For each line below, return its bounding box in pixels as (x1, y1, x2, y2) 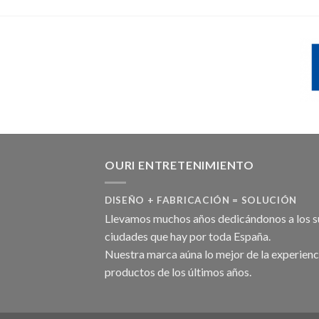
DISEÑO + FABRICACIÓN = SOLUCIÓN (105, 194, 298, 206)
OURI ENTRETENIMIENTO (105, 157, 254, 172)
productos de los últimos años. (105, 265, 251, 279)
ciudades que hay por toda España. (105, 229, 271, 244)
